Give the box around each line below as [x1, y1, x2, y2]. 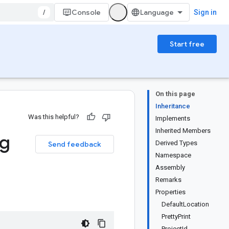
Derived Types [155, 139, 197, 147]
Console [72, 8, 101, 17]
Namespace [155, 151, 191, 159]
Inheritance [155, 102, 190, 110]
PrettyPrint [162, 213, 191, 220]
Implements [155, 114, 190, 122]
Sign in [194, 8, 217, 16]
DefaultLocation [162, 200, 209, 208]
